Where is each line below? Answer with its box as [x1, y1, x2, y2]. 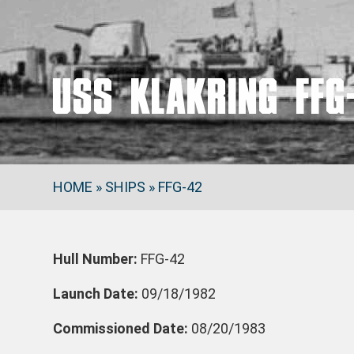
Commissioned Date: [53, 320, 189, 337]
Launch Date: [53, 285, 139, 303]
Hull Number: [53, 250, 138, 268]
